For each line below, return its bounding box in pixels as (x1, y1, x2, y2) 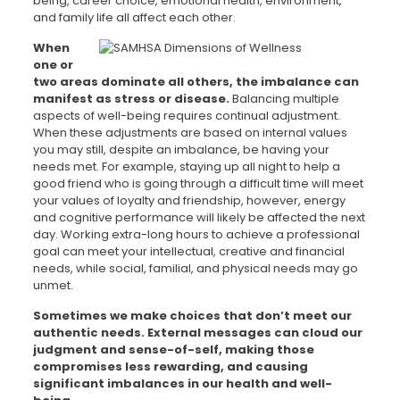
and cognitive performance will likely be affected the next (32, 209, 365, 226)
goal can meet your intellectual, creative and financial (32, 243, 345, 260)
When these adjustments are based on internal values (32, 124, 347, 141)
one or (32, 56, 73, 73)
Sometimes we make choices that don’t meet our (32, 307, 352, 324)
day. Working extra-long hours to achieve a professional (32, 226, 360, 243)
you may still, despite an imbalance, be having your (32, 141, 329, 158)
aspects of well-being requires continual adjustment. (32, 107, 340, 124)
